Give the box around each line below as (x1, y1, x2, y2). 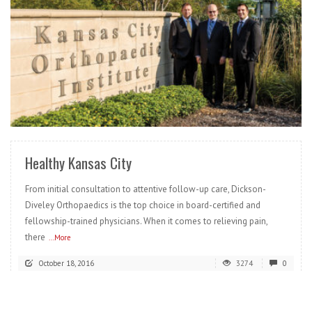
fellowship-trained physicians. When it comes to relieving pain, (25, 215, 267, 228)
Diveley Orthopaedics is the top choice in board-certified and (25, 199, 260, 212)
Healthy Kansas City (25, 152, 132, 174)
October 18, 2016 (38, 258, 94, 269)
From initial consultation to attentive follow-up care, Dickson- (25, 183, 266, 196)
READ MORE (235, 102, 291, 120)
